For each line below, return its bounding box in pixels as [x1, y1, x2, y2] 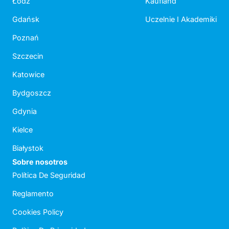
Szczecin [12, 51, 43, 60]
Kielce [12, 125, 33, 134]
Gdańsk [12, 14, 39, 24]
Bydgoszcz [12, 88, 51, 97]
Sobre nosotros [12, 157, 67, 166]
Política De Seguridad [12, 170, 85, 179]
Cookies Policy [12, 207, 63, 216]
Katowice [12, 70, 44, 79]
